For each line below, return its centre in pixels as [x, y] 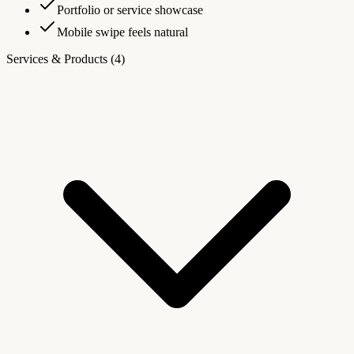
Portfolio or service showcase [130, 10]
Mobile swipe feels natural [122, 32]
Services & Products [58, 59]
